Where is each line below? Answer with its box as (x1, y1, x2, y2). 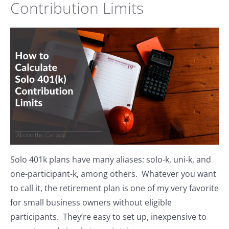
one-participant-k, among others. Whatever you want (10, 168, 216, 180)
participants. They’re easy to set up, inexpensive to (10, 211, 207, 223)
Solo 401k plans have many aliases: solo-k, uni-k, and (10, 154, 211, 166)
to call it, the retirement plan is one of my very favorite (10, 182, 219, 194)
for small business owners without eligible (10, 197, 172, 209)
